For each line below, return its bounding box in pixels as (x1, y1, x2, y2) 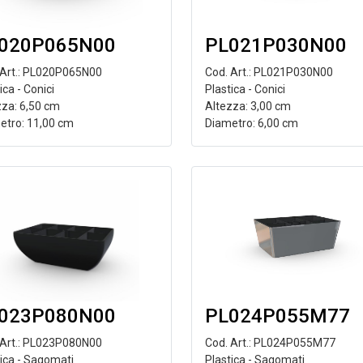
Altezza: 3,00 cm (204, 100, 291, 113)
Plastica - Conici (204, 83, 285, 96)
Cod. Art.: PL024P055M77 (204, 336, 335, 349)
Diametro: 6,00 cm (204, 117, 298, 130)
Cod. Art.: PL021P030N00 (204, 66, 333, 79)
